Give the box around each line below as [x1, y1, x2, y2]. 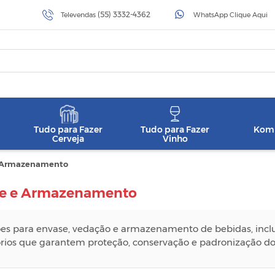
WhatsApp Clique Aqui [193, 10, 268, 19]
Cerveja [52, 133, 84, 144]
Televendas [61, 10, 98, 19]
